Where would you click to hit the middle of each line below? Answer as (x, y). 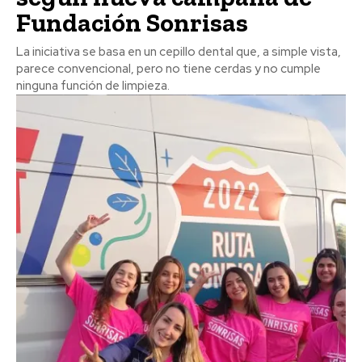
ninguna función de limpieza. (93, 85)
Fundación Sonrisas (132, 22)
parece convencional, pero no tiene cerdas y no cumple (168, 68)
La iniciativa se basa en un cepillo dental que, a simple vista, (179, 51)
